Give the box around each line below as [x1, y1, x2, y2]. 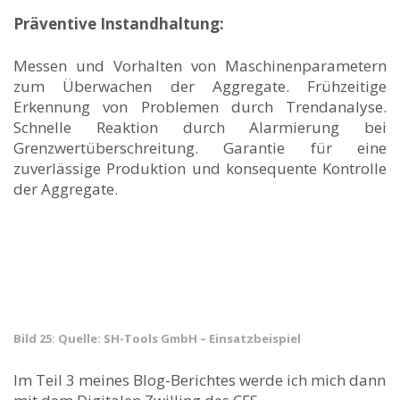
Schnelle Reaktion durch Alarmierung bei [13, 116, 387, 137]
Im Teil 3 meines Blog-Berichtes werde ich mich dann [13, 369, 386, 390]
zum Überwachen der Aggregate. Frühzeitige [13, 75, 387, 96]
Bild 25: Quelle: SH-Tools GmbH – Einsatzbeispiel [13, 329, 301, 346]
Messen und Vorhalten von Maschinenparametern [13, 54, 387, 76]
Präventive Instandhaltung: [13, 12, 224, 34]
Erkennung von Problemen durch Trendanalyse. [13, 96, 387, 117]
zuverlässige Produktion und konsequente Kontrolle [13, 157, 387, 179]
